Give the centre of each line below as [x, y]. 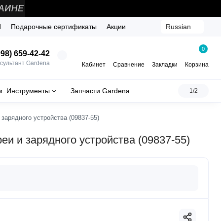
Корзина [197, 64]
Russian [178, 27]
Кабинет [94, 64]
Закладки [165, 64]
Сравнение [129, 64]
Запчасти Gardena [100, 91]
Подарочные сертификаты [54, 27]
